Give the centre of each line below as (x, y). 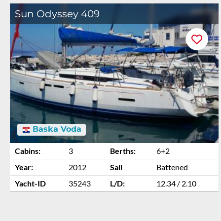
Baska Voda (55, 129)
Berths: (123, 151)
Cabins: (28, 151)
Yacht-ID (30, 184)
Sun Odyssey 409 (57, 14)
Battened (172, 167)
